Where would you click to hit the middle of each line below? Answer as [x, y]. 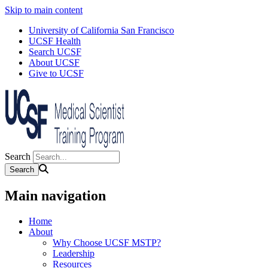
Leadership [74, 253]
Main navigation [55, 195]
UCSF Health [55, 41]
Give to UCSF [56, 73]
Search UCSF [55, 52]
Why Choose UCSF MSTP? [107, 242]
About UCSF [54, 63]
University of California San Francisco [101, 30]
